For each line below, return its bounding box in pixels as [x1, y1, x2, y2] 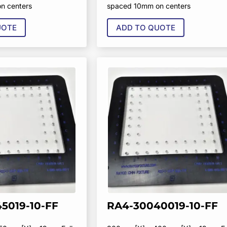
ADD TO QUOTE [116, 22, 175, 32]
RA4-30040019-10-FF [106, 199, 218, 212]
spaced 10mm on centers [106, 1, 191, 10]
